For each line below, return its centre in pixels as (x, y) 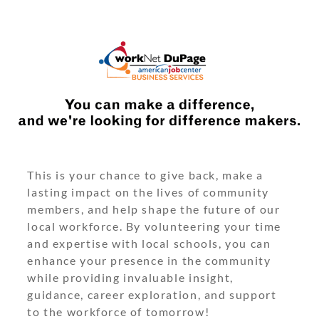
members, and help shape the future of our (154, 209)
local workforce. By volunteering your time (155, 226)
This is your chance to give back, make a (145, 175)
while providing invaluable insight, (130, 277)
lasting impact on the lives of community (148, 192)
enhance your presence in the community (149, 260)
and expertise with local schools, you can (149, 243)
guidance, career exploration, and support (152, 294)
